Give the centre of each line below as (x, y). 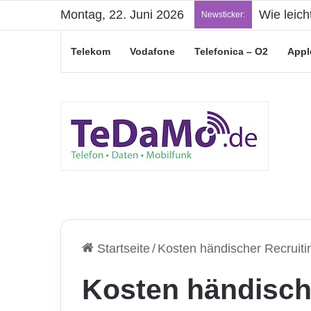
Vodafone (152, 51)
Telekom (91, 51)
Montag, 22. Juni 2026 (122, 15)
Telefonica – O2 (231, 51)
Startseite (122, 249)
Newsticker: (223, 15)
